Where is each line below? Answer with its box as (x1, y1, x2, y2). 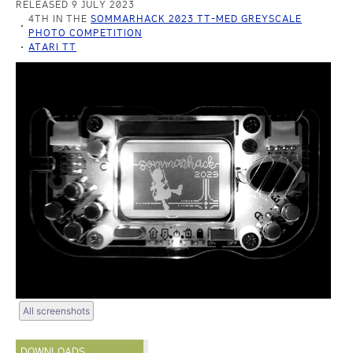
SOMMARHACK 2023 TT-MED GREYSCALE (91, 13, 303, 24)
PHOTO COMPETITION (28, 27, 143, 39)
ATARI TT (28, 41, 77, 53)
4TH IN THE (28, 13, 91, 24)
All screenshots (23, 305, 91, 317)
